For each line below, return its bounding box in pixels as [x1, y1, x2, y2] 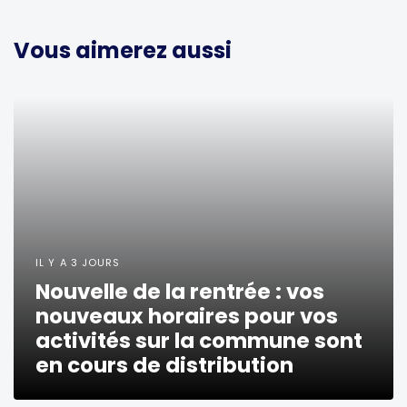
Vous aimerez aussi [14, 35, 232, 65]
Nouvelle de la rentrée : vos [35, 276, 324, 306]
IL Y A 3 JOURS [35, 254, 121, 270]
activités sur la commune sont [35, 325, 362, 355]
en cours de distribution [35, 350, 293, 380]
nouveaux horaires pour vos [35, 301, 338, 331]
